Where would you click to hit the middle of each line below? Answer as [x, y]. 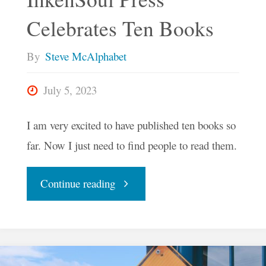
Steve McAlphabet [85, 56]
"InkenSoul [138, 183]
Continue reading [77, 183]
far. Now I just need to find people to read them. [132, 145]
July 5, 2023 [70, 90]
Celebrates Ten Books [120, 28]
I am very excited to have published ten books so [131, 125]
